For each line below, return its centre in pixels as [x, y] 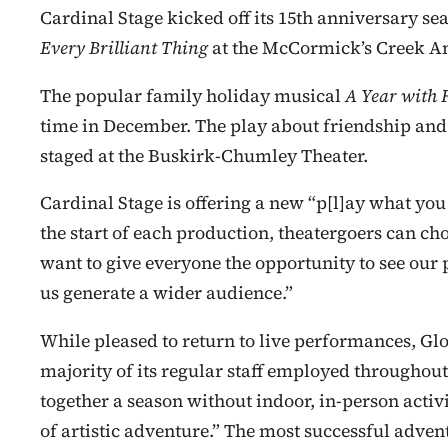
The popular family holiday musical [192, 95]
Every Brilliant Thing [126, 47]
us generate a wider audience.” [166, 293]
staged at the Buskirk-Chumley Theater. [204, 155]
